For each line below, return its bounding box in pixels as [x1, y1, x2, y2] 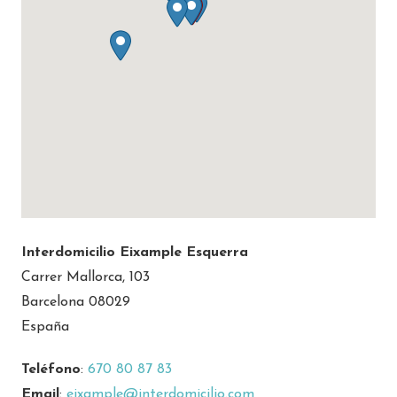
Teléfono [21, 362, 81, 378]
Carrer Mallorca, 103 [21, 270, 150, 285]
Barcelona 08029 [21, 295, 130, 310]
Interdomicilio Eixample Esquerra [21, 245, 248, 261]
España [21, 320, 69, 335]
